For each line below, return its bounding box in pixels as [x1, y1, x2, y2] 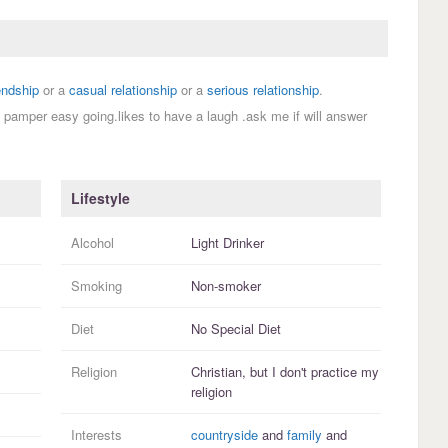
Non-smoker [190, 276, 261, 296]
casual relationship [69, 80, 177, 100]
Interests [70, 425, 122, 445]
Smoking [70, 276, 122, 296]
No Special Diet [190, 319, 281, 339]
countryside [190, 425, 258, 445]
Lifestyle [70, 188, 130, 209]
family [286, 425, 322, 445]
